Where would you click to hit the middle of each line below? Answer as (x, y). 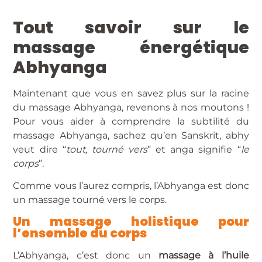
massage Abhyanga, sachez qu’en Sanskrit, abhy (131, 135)
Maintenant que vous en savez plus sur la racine (131, 93)
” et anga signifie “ (194, 149)
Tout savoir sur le (131, 27)
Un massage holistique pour (131, 221)
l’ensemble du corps (80, 233)
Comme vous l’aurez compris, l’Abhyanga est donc (131, 186)
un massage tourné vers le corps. (90, 200)
